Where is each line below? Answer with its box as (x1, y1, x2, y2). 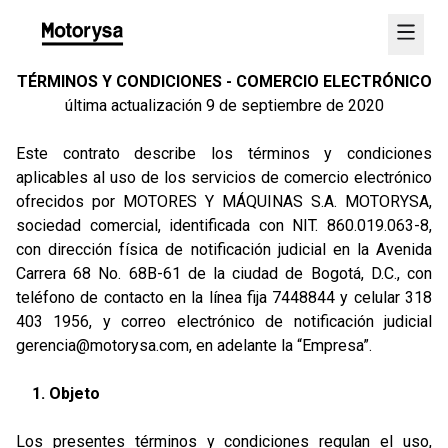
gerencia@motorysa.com (16, 336, 189, 355)
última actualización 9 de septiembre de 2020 (64, 96, 384, 115)
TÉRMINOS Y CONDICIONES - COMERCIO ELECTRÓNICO (16, 72, 432, 91)
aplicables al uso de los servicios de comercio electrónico (16, 168, 432, 187)
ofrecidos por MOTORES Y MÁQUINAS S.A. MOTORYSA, (16, 192, 432, 211)
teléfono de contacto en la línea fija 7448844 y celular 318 (16, 288, 432, 307)
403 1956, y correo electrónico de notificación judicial (16, 312, 432, 331)
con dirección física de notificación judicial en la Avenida (16, 240, 432, 259)
